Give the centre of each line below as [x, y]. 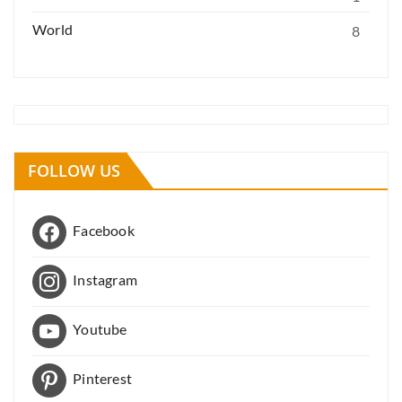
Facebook [104, 230]
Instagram [105, 279]
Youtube [100, 328]
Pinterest [103, 378]
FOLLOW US [74, 170]
